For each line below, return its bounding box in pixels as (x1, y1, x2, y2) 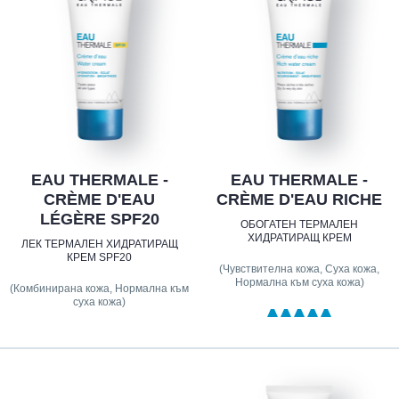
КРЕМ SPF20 (67, 251, 133, 265)
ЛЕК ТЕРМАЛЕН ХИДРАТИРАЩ (20, 238, 178, 251)
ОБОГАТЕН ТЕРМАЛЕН (240, 218, 359, 232)
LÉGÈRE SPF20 (39, 210, 159, 229)
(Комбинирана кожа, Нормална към (10, 282, 190, 296)
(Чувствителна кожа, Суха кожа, (219, 263, 380, 276)
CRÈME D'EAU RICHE (216, 191, 383, 209)
